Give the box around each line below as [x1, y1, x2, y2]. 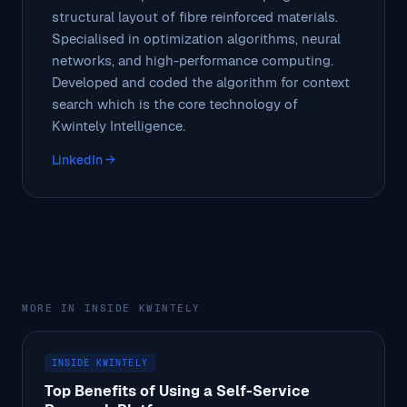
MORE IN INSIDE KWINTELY [22, 301, 202, 314]
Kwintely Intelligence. [52, 116, 185, 134]
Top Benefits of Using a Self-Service [45, 381, 310, 401]
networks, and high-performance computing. [52, 51, 333, 69]
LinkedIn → [52, 151, 115, 168]
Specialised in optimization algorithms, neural [52, 29, 341, 47]
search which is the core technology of [52, 94, 298, 113]
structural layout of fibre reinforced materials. [52, 7, 338, 25]
